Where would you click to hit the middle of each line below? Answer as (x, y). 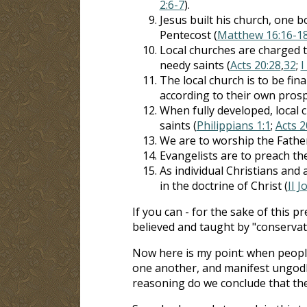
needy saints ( (195, 65)
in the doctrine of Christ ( (223, 185)
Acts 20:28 (255, 65)
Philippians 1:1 (233, 125)
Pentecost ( (188, 35)
